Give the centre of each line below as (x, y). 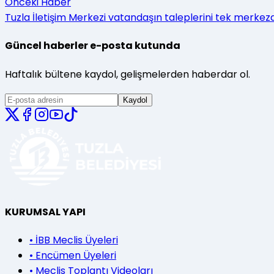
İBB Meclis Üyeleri (77, 240)
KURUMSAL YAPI (45, 212)
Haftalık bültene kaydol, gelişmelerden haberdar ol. (128, 74)
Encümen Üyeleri (76, 256)
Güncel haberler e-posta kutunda (93, 46)
